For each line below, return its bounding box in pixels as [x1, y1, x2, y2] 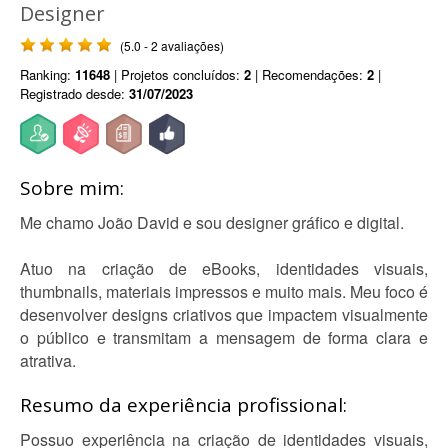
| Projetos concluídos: [110, 65, 244, 84]
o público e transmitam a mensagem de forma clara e [20, 326, 428, 349]
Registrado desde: [20, 84, 129, 103]
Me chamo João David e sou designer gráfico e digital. [20, 211, 404, 234]
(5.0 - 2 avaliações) [120, 37, 224, 54]
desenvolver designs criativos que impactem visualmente [20, 303, 428, 326]
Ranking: [20, 65, 75, 84]
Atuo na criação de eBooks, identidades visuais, [20, 257, 428, 280]
